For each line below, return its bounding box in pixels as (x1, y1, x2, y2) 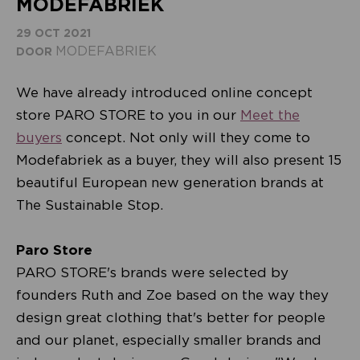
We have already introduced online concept (16, 84, 313, 100)
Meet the (240, 106, 300, 123)
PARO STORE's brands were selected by (16, 264, 288, 280)
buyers (16, 129, 62, 145)
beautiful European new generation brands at (16, 174, 324, 190)
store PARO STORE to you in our (16, 106, 240, 123)
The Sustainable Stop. (16, 196, 167, 213)
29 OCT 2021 (16, 26, 91, 39)
